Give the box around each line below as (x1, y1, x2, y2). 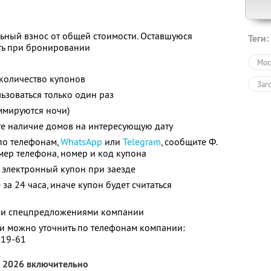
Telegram (123, 135, 161, 148)
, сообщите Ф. (161, 135, 218, 148)
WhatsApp (60, 135, 102, 148)
